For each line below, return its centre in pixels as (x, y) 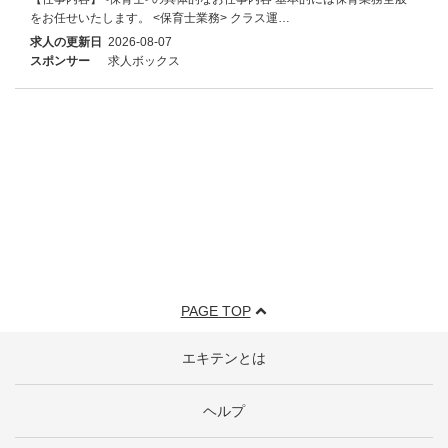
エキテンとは (224, 358)
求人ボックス (144, 60)
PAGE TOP (215, 311)
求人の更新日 (66, 41)
